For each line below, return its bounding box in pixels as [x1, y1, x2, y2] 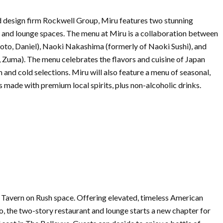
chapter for [171, 206, 211, 215]
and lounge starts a [90, 206, 157, 215]
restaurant [55, 206, 90, 215]
